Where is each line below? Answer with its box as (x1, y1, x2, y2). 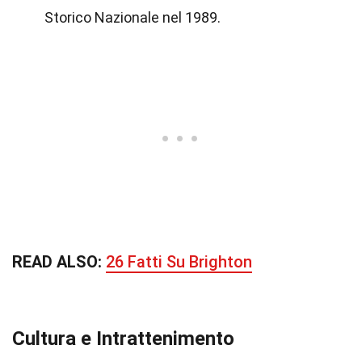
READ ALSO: (12, 252, 106, 271)
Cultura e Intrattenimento (12, 327, 234, 350)
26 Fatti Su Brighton (106, 252, 252, 271)
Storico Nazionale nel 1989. (44, 9, 221, 26)
